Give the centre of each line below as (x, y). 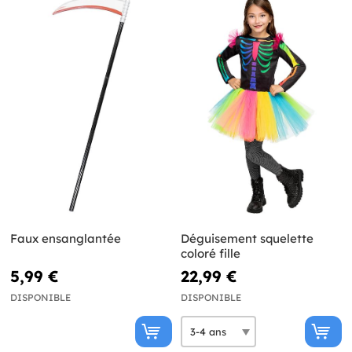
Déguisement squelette (247, 239)
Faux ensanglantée (66, 239)
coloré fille (210, 254)
